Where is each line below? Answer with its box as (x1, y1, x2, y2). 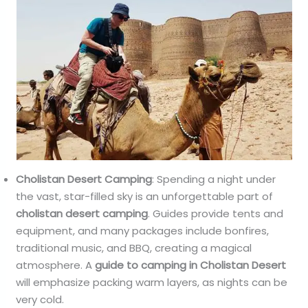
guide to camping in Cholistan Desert (95, 258, 287, 273)
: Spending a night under (152, 172, 276, 187)
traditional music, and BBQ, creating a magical (16, 241, 252, 256)
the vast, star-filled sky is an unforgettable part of (16, 189, 274, 204)
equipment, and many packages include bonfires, (16, 223, 269, 239)
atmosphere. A (16, 258, 96, 273)
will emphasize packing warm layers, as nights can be (16, 275, 288, 290)
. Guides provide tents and (148, 206, 284, 221)
